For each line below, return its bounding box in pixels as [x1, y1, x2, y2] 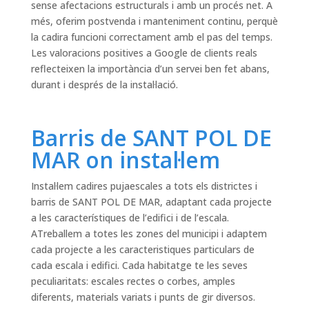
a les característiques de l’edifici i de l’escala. [30, 211, 229, 225]
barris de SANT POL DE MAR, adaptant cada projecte [30, 195, 272, 209]
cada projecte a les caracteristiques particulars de [30, 243, 255, 257]
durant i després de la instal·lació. [30, 78, 178, 92]
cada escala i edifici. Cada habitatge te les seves [30, 259, 248, 272]
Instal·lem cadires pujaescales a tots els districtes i [30, 179, 257, 193]
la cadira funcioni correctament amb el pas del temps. [30, 30, 272, 44]
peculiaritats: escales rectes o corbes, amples [30, 275, 235, 288]
